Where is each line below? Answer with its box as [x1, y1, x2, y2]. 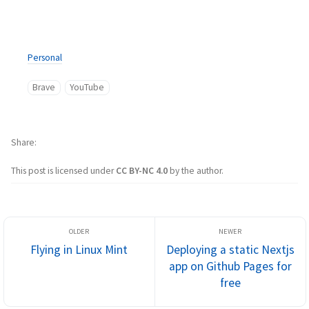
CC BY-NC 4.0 [116, 165, 170, 177]
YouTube [70, 81, 105, 93]
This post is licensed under [11, 165, 116, 177]
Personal [28, 52, 62, 63]
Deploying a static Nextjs [166, 242, 295, 257]
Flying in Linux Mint [30, 242, 128, 257]
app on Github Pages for [168, 259, 292, 274]
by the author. [170, 165, 223, 177]
